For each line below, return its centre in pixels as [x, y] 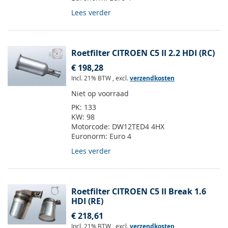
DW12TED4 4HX [138, 127]
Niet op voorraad [100, 94]
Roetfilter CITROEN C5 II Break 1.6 [139, 192]
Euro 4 [120, 136]
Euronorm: [90, 136]
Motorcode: [92, 127]
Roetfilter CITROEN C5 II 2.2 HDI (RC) [143, 53]
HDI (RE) [87, 201]
